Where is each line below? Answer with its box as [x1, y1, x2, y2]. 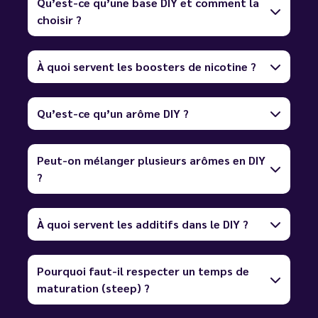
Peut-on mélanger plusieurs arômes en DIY [37, 152, 265, 168]
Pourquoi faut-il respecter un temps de [37, 263, 249, 278]
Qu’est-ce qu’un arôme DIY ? [37, 105, 189, 121]
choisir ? [37, 11, 82, 27]
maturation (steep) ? [37, 280, 150, 295]
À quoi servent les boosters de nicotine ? [37, 58, 256, 74]
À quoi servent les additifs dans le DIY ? [37, 216, 248, 231]
